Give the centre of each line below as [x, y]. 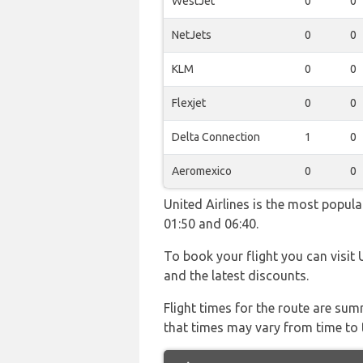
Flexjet [189, 103]
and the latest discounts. [236, 275]
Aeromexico [202, 171]
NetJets [192, 35]
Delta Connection [216, 137]
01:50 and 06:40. [211, 224]
